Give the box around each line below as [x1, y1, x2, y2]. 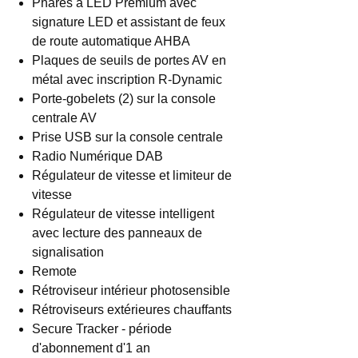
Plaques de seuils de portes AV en [32, 54, 226, 67]
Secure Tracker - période [32, 322, 172, 336]
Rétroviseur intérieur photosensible [32, 284, 230, 297]
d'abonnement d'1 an [32, 341, 150, 355]
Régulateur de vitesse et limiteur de [32, 169, 232, 182]
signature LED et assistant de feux [32, 15, 225, 29]
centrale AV [32, 111, 97, 125]
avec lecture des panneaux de [32, 226, 202, 240]
